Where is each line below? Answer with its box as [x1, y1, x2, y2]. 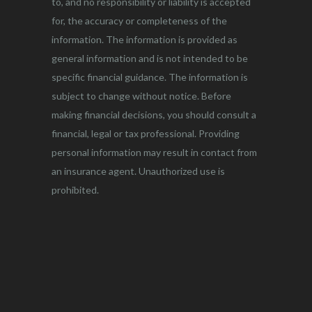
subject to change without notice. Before [52, 90, 231, 102]
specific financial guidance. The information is [52, 71, 248, 84]
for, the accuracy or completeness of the [52, 15, 227, 27]
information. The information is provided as [52, 33, 237, 46]
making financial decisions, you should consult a [52, 109, 256, 121]
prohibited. [52, 184, 99, 196]
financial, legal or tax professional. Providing [52, 127, 240, 140]
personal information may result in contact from [52, 146, 257, 159]
